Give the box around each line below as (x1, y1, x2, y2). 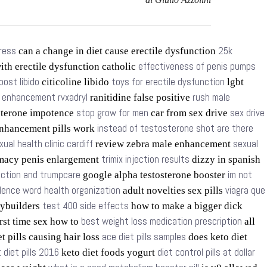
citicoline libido (39, 76, 111, 88)
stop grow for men (76, 107, 148, 119)
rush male (193, 91, 230, 104)
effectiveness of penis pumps (138, 60, 256, 73)
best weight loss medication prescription (81, 215, 242, 228)
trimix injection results (101, 153, 190, 166)
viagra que (225, 184, 265, 197)
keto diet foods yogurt (59, 247, 157, 258)
